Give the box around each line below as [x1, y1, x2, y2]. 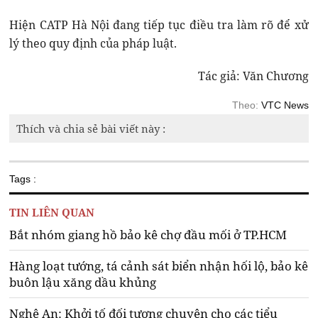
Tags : [9, 173, 37, 185]
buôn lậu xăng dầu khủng [9, 274, 157, 291]
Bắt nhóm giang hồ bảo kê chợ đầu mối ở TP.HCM [9, 226, 287, 243]
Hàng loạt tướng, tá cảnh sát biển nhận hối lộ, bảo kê [9, 258, 309, 275]
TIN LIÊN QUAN [9, 205, 95, 220]
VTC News [261, 99, 309, 111]
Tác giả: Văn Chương [197, 68, 309, 84]
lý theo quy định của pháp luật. [9, 35, 177, 52]
